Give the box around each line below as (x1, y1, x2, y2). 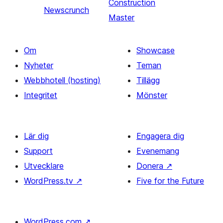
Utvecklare (24, 160, 64, 171)
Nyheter (24, 60, 53, 70)
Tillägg (136, 75, 160, 85)
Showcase (136, 45, 175, 55)
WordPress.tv (24, 175, 76, 186)
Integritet (24, 90, 57, 100)
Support (24, 145, 53, 156)
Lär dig (24, 130, 49, 141)
